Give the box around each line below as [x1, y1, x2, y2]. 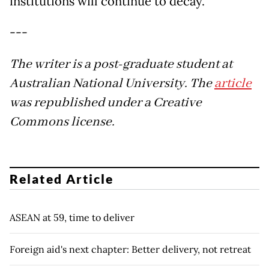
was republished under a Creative [10, 94, 202, 112]
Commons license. [10, 113, 115, 131]
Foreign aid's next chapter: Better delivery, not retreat [10, 243, 251, 255]
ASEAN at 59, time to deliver [10, 211, 134, 223]
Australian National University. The [10, 75, 214, 92]
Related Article [10, 171, 114, 186]
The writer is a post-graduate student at [10, 56, 232, 73]
